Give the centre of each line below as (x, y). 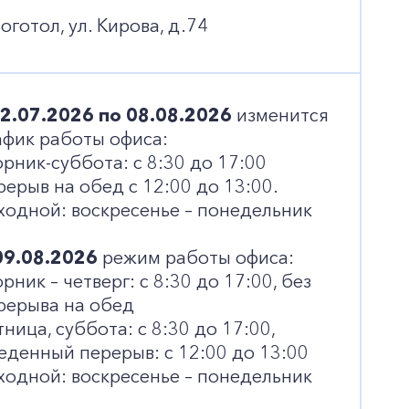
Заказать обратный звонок (123, 210)
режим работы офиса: (196, 257)
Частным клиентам (92, 80)
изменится (280, 115)
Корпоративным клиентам (124, 130)
